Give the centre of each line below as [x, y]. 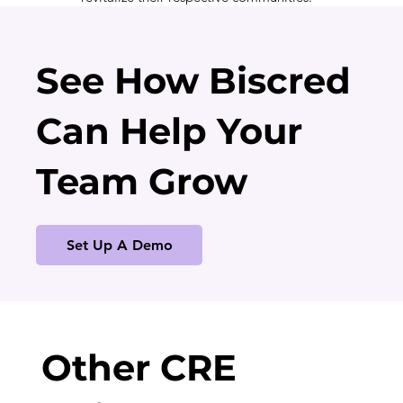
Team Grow [142, 182]
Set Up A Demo [119, 245]
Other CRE [139, 368]
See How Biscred [193, 81]
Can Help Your [169, 131]
